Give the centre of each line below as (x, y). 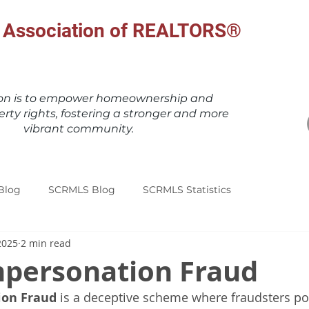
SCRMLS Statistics (187, 189)
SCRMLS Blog (82, 189)
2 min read (46, 243)
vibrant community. (79, 129)
